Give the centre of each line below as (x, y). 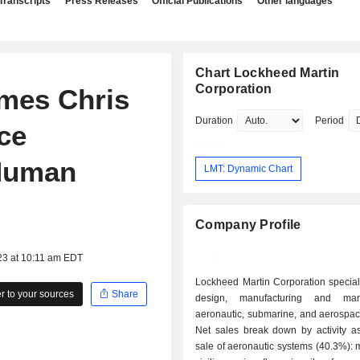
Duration (215, 121)
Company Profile (248, 225)
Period (330, 121)
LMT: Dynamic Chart (249, 168)
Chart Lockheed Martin (268, 73)
